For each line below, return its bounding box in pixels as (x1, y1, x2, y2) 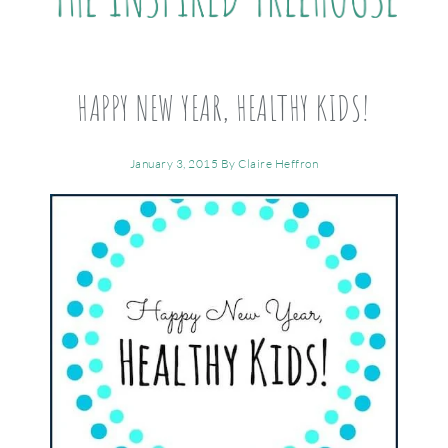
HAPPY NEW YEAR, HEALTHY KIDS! (77, 86, 371, 129)
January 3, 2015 (129, 156, 219, 171)
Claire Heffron (238, 156, 319, 171)
